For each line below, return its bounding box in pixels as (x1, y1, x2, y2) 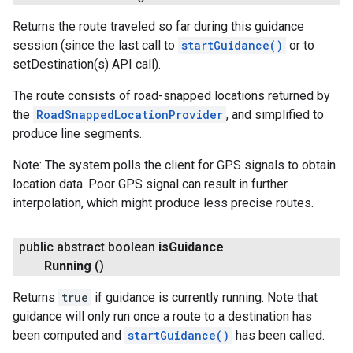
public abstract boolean (19, 239, 158, 255)
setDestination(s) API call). (13, 56, 161, 72)
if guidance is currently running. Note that (91, 289, 318, 305)
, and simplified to (226, 106, 324, 122)
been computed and (13, 327, 124, 343)
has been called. (232, 327, 325, 343)
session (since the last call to (13, 37, 178, 53)
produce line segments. (13, 125, 142, 141)
